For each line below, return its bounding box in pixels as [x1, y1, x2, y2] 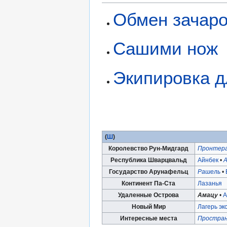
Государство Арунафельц [109, 168, 188, 175]
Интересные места [120, 215, 177, 222]
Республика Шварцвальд [110, 157, 187, 164]
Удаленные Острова [118, 192, 179, 199]
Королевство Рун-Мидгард [108, 145, 188, 152]
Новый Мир [131, 203, 166, 210]
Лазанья [197, 180, 222, 187]
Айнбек [197, 157, 218, 164]
